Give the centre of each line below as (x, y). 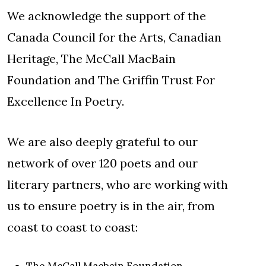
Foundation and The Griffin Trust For (111, 80)
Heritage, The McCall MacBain (91, 58)
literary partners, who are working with (118, 184)
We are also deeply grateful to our (102, 141)
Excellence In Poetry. (66, 101)
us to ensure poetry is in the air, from (111, 205)
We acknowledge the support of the (107, 15)
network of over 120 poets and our (102, 163)
